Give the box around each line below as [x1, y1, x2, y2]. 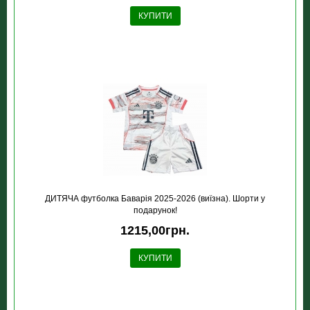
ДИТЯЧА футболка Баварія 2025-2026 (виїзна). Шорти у [45, 194, 265, 204]
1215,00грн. [120, 224, 190, 238]
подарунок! [133, 206, 177, 216]
